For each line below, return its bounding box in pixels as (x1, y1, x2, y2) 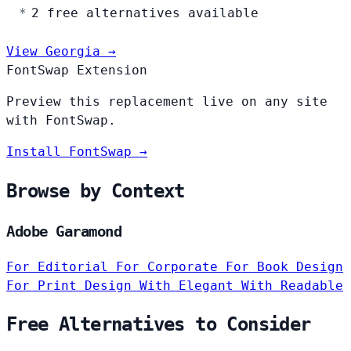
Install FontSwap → (6, 143, 147, 159)
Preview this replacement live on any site (6, 93, 327, 109)
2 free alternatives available (31, 5, 259, 20)
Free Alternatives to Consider (6, 313, 311, 336)
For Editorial (6, 259, 116, 274)
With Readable (241, 277, 343, 293)
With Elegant (139, 277, 241, 293)
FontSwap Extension (6, 62, 147, 78)
